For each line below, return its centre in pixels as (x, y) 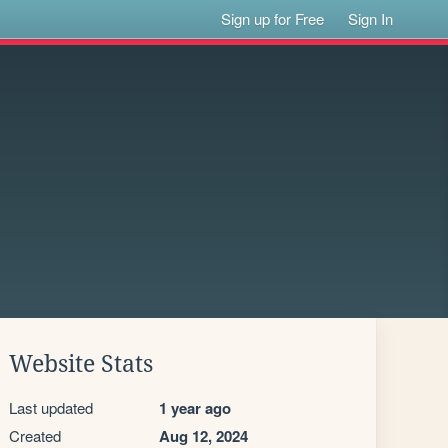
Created (35, 435)
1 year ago (195, 408)
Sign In (371, 18)
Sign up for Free (273, 18)
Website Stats (81, 364)
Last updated (51, 407)
